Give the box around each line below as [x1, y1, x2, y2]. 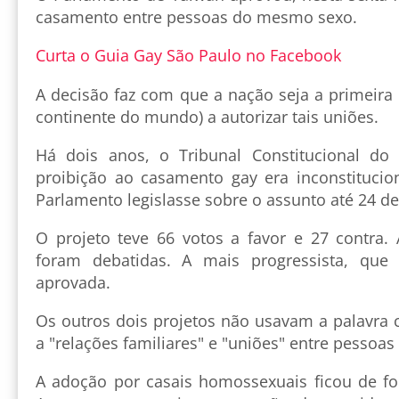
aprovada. [36, 271, 110, 293]
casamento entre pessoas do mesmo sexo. [36, 5, 357, 28]
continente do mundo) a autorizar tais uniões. [36, 105, 379, 127]
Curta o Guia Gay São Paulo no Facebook [36, 44, 341, 66]
